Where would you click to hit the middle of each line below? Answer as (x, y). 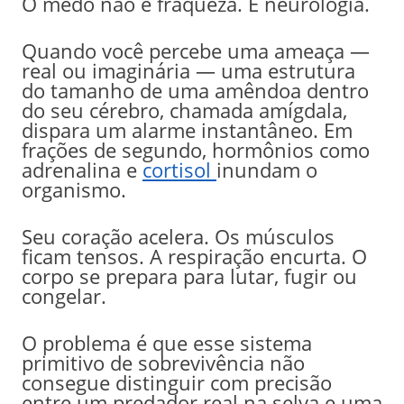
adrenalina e (82, 169)
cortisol (179, 169)
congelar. (64, 295)
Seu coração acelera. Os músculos (178, 236)
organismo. (73, 189)
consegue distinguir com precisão (176, 382)
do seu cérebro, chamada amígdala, (184, 110)
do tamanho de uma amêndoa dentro (195, 90)
